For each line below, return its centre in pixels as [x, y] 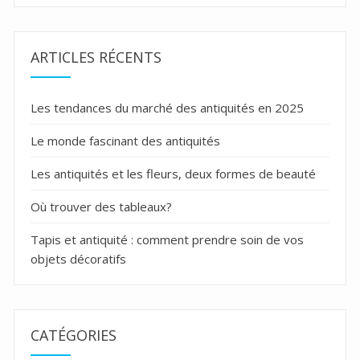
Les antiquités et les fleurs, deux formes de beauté [173, 174]
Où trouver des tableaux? [101, 207]
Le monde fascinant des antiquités [125, 141]
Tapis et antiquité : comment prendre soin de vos [167, 240]
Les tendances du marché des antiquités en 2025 [167, 108]
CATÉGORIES [74, 335]
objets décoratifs [78, 259]
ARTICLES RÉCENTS [96, 57]
